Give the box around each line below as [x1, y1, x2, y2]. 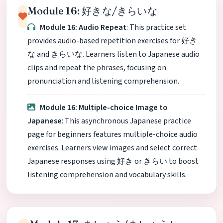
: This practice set [126, 21, 187, 33]
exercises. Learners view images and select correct [27, 142, 197, 154]
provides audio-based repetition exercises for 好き [27, 35, 197, 46]
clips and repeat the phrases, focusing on [27, 62, 166, 73]
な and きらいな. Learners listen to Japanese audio [27, 48, 200, 60]
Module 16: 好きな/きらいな [27, 4, 157, 17]
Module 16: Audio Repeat [40, 21, 127, 33]
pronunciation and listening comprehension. [27, 75, 179, 87]
